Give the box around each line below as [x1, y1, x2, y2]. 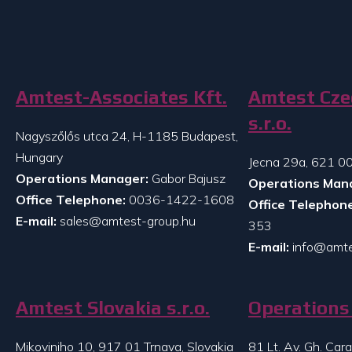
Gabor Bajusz [148, 170, 225, 187]
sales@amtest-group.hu [60, 213, 196, 229]
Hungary [16, 149, 63, 166]
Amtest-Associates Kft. [16, 86, 227, 108]
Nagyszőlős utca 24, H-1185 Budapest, [16, 128, 238, 145]
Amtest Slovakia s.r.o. [16, 296, 210, 318]
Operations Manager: [16, 170, 148, 187]
